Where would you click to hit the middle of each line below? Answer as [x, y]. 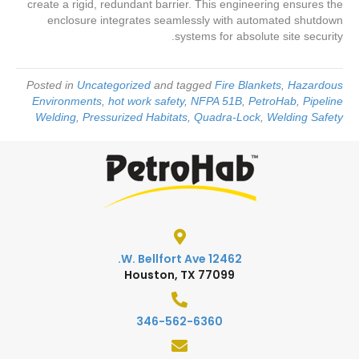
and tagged [183, 85]
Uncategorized [114, 85]
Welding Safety [305, 117]
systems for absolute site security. [259, 36]
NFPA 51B [216, 101]
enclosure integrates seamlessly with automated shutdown [195, 20]
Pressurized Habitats [135, 117]
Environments [67, 101]
